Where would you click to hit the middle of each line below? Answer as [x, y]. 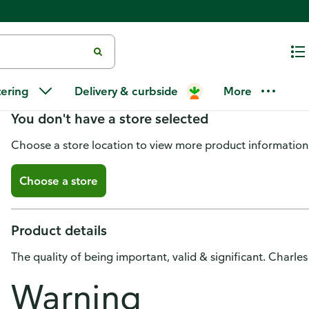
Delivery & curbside [126, 91]
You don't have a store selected [110, 118]
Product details [59, 230]
